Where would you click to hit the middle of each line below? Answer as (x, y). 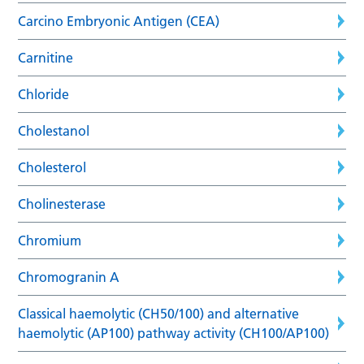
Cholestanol (54, 130)
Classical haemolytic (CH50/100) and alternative (159, 313)
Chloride (44, 94)
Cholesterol (52, 167)
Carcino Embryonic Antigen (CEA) (119, 21)
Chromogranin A (69, 277)
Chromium (50, 240)
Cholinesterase (62, 204)
